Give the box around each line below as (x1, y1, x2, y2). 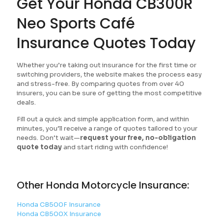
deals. (16, 98, 36, 107)
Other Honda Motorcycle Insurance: (16, 178, 189, 192)
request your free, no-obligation (80, 134, 196, 142)
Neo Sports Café (16, 13, 135, 34)
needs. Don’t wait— (16, 134, 80, 142)
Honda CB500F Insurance (16, 200, 101, 209)
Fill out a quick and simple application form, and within (16, 115, 189, 123)
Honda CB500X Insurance (16, 210, 101, 218)
